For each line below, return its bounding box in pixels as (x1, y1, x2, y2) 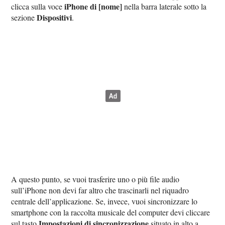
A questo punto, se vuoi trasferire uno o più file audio (11, 173, 180, 184)
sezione (11, 12, 37, 23)
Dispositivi (37, 11, 72, 23)
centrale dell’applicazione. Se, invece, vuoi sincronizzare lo (11, 195, 198, 206)
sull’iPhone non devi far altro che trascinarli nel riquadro (11, 184, 189, 195)
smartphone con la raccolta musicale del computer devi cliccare (11, 206, 210, 217)
